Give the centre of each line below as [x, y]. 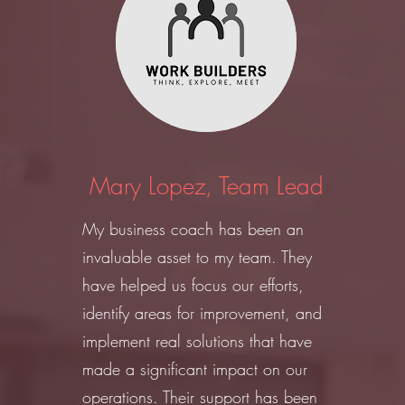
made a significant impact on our [195, 369]
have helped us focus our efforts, [193, 285]
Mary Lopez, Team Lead [206, 186]
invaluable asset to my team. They [198, 257]
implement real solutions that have [198, 341]
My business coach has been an [193, 229]
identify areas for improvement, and [202, 313]
